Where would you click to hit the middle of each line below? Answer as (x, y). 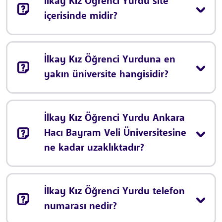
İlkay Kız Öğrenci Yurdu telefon (114, 192)
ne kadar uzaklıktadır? (94, 148)
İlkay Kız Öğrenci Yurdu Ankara (114, 119)
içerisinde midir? (81, 17)
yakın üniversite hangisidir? (106, 75)
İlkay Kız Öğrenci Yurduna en (110, 60)
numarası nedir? (81, 207)
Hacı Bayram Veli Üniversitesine (115, 134)
